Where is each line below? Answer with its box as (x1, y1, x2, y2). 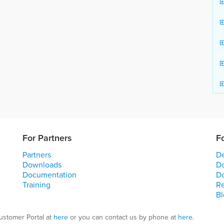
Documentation (22, 169, 76, 180)
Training (22, 179, 50, 190)
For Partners (22, 131, 72, 144)
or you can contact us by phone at (68, 212, 178, 222)
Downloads (22, 159, 61, 170)
